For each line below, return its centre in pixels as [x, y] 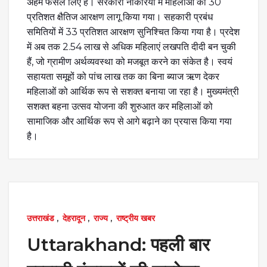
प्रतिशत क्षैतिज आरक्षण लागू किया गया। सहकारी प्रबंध [120, 17]
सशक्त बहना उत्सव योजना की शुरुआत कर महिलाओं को [120, 106]
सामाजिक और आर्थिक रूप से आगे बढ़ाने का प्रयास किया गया [129, 121]
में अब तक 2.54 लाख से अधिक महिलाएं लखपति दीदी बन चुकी [131, 46]
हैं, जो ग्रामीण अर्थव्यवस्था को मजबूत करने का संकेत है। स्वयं [130, 61]
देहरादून [74, 218]
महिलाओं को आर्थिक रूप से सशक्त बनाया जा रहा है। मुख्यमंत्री [133, 91]
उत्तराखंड [41, 218]
